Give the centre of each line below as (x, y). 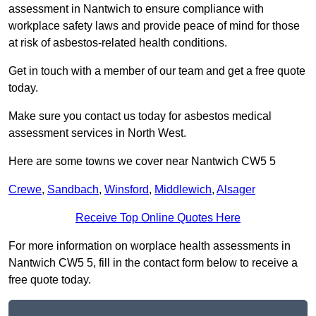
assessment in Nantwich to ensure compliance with (136, 9)
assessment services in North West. (97, 133)
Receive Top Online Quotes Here (158, 218)
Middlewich (183, 190)
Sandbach (73, 190)
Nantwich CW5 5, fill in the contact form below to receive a (153, 263)
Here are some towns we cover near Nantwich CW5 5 (142, 162)
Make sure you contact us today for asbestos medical (140, 116)
